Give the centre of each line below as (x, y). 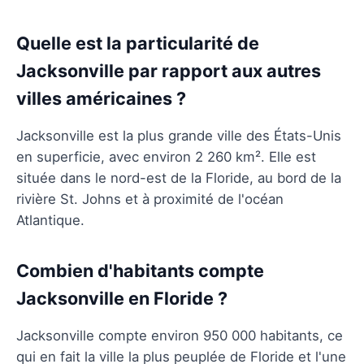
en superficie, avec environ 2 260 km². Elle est (166, 156)
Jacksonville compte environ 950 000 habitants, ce (180, 335)
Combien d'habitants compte (140, 270)
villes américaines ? (101, 98)
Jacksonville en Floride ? (122, 298)
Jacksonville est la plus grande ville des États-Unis (179, 135)
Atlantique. (50, 220)
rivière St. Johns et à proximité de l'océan (150, 199)
